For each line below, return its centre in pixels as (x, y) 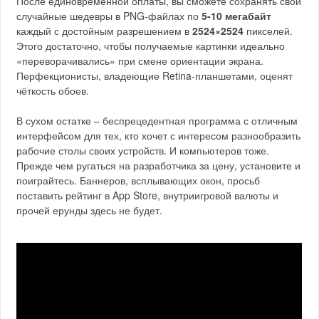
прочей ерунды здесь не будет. (90, 210)
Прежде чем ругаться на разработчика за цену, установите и (159, 165)
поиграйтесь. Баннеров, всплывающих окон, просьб (138, 180)
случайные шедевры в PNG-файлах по (109, 16)
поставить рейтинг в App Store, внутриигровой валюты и (148, 195)
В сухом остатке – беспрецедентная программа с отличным (157, 120)
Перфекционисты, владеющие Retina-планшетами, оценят (155, 75)
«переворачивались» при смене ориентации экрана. (140, 61)
